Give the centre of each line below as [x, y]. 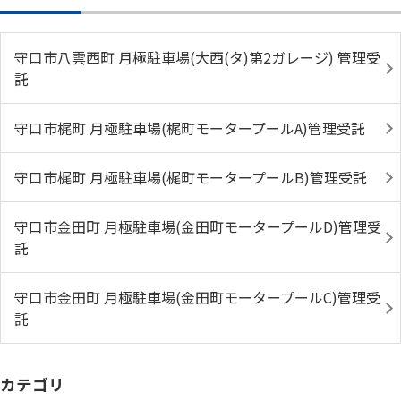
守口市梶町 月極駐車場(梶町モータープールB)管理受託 [191, 177]
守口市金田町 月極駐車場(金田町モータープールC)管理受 [197, 297]
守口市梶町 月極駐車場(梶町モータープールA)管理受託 [190, 128]
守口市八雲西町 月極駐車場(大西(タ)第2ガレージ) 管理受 [197, 57]
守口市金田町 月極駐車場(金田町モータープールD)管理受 [198, 226]
